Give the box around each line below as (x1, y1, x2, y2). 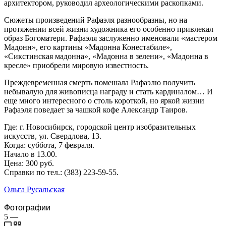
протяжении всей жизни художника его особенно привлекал (4, 24, 213, 33)
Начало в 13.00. (4, 149, 57, 158)
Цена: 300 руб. (4, 158, 54, 167)
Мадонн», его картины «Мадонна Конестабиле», (4, 42, 172, 51)
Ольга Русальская (4, 185, 65, 194)
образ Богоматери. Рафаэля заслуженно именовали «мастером (4, 33, 217, 42)
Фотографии (4, 203, 50, 212)
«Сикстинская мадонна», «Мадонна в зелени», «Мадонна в (4, 51, 208, 61)
